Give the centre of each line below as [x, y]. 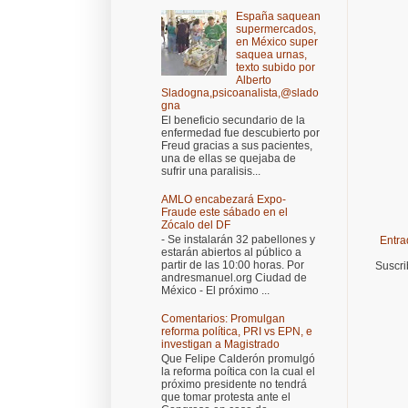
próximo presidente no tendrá [234, 385]
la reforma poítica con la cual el [238, 372]
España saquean [278, 16]
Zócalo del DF [196, 224]
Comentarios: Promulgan [223, 319]
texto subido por [275, 67]
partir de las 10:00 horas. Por [233, 265]
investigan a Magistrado [220, 345]
